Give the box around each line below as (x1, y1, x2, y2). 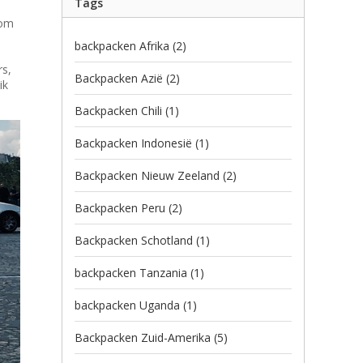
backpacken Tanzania (75, 265, 190, 280)
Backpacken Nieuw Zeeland (75, 168, 223, 183)
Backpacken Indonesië (75, 135, 195, 151)
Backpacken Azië (75, 70, 166, 86)
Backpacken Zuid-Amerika (75, 330, 214, 345)
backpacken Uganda (75, 297, 183, 313)
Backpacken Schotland (75, 233, 196, 248)
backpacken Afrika (75, 38, 173, 53)
